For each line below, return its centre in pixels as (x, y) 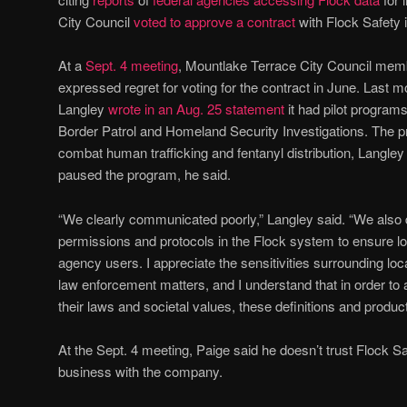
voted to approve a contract (214, 21)
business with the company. (140, 371)
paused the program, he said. (144, 174)
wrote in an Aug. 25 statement (196, 109)
